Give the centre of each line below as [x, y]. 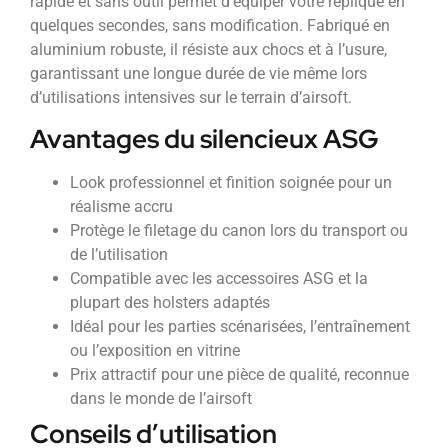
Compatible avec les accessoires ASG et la [219, 279]
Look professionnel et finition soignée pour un [231, 183]
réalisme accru [121, 207]
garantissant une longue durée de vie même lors [198, 73]
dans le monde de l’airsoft [161, 399]
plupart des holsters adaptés [170, 303]
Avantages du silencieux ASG [204, 139]
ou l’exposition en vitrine [155, 351]
